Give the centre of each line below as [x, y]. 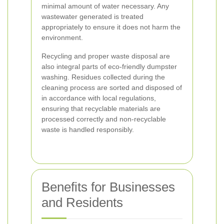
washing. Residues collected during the [103, 77]
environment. [62, 37]
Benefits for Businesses [108, 187]
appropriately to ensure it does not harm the [111, 27]
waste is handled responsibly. [88, 129]
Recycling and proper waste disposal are [106, 56]
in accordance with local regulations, [99, 98]
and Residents [82, 202]
